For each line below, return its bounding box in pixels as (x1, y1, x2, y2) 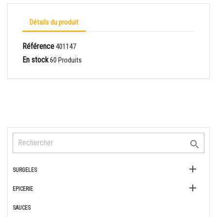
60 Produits (50, 56, 82, 65)
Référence (22, 42, 54, 51)
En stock (22, 55, 48, 65)
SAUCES (13, 204, 31, 212)
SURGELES (13, 167, 37, 174)
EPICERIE (13, 186, 33, 193)
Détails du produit (30, 17, 78, 27)
